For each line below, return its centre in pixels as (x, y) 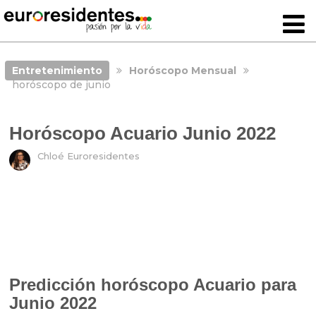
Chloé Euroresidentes (89, 156)
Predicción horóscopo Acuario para (153, 285)
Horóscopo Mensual (182, 71)
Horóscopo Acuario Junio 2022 (143, 134)
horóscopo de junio (61, 85)
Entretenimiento (57, 71)
